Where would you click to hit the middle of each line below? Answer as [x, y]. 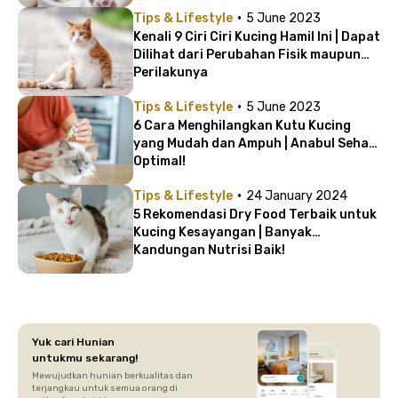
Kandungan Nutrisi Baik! [209, 250]
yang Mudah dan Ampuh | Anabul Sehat [254, 143]
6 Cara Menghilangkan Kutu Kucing [242, 125]
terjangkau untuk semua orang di [105, 388]
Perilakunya [171, 72]
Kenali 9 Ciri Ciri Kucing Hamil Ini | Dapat [257, 36]
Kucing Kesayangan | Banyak [223, 232]
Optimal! [159, 161]
